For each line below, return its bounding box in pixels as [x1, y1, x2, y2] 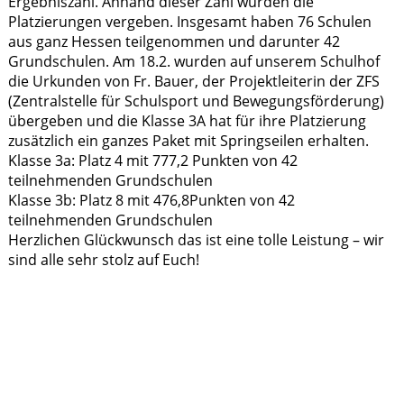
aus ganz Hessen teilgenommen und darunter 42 [7, 32, 340, 52]
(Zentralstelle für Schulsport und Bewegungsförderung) [7, 91, 384, 112]
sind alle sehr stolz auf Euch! [7, 250, 199, 271]
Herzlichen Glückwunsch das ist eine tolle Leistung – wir [7, 230, 384, 251]
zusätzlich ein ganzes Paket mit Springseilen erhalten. [7, 131, 369, 151]
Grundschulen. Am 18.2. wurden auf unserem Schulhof [7, 51, 380, 72]
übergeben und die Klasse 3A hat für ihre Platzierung [7, 111, 366, 132]
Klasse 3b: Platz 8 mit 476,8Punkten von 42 [7, 190, 295, 211]
